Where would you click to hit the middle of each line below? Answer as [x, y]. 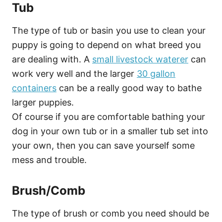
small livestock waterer [140, 59]
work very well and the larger [74, 73]
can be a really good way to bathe [129, 88]
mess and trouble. [49, 160]
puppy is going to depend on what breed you [106, 45]
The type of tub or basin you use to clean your [109, 30]
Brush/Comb [49, 190]
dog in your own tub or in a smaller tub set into [110, 131]
